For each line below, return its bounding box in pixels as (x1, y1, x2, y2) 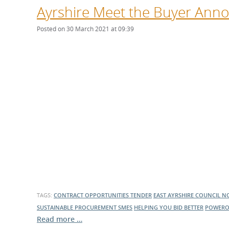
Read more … (37, 214, 82, 224)
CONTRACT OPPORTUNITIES (54, 191, 130, 199)
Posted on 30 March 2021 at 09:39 (37, 25, 134, 33)
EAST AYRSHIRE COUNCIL (153, 191, 222, 199)
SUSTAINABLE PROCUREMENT (37, 203, 118, 211)
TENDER (130, 191, 152, 199)
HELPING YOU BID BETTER (134, 203, 203, 211)
